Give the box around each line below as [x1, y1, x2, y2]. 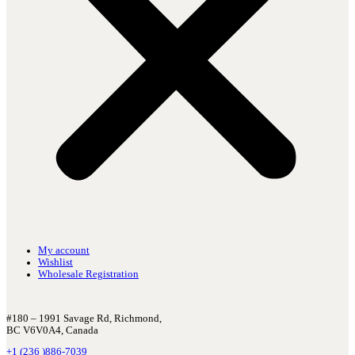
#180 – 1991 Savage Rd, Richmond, [6, 312, 162, 324]
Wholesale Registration [38, 269, 139, 281]
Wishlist [38, 257, 73, 269]
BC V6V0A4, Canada [6, 324, 98, 336]
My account [38, 245, 90, 257]
